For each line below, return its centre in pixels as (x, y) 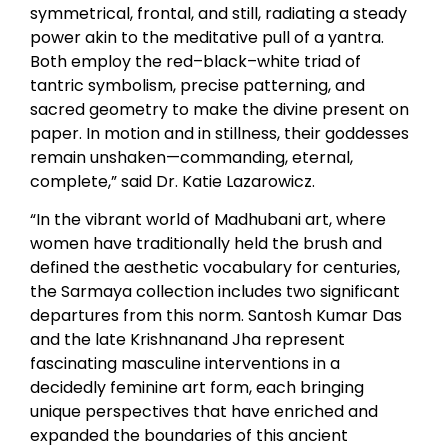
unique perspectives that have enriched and (204, 411)
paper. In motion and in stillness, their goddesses (219, 133)
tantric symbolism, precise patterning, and (197, 85)
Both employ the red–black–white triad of (195, 61)
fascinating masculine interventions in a (185, 363)
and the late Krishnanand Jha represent (187, 339)
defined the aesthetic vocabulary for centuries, (215, 267)
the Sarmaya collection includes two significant (215, 291)
